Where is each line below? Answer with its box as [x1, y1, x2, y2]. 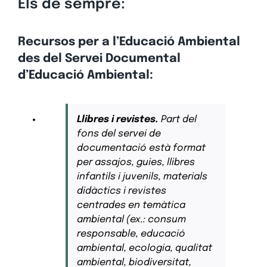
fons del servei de [76, 129, 161, 139]
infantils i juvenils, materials [76, 172, 207, 182]
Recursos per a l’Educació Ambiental [17, 35, 240, 48]
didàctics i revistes [76, 186, 166, 197]
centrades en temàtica [76, 200, 185, 211]
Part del [158, 114, 197, 125]
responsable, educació [76, 229, 185, 240]
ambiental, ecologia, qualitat [76, 243, 212, 254]
